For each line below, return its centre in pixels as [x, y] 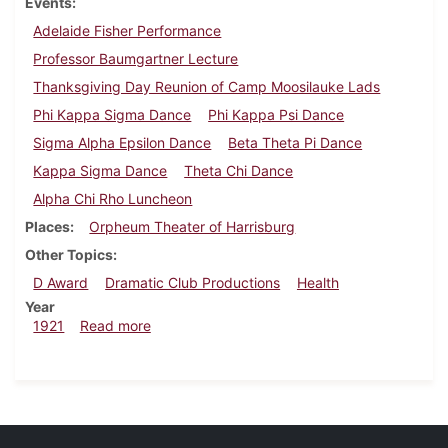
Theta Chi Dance [239, 171]
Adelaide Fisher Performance [127, 31]
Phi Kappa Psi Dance [276, 115]
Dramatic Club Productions [193, 283]
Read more [115, 326]
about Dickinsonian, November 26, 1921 [280, 325]
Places [47, 227]
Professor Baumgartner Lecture [136, 59]
